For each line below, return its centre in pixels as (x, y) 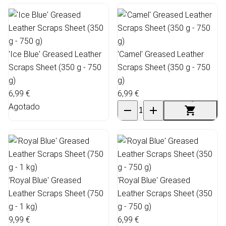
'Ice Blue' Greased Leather (55, 54)
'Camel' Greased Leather (161, 54)
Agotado (24, 106)
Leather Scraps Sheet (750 (56, 193)
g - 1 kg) (23, 206)
